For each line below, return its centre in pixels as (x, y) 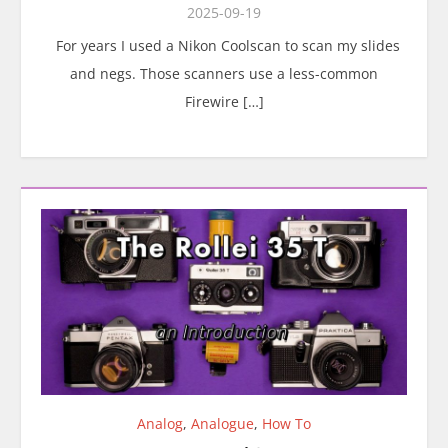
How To (286, 423)
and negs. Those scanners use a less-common (224, 73)
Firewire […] (224, 101)
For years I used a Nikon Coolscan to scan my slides (224, 45)
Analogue (222, 423)
